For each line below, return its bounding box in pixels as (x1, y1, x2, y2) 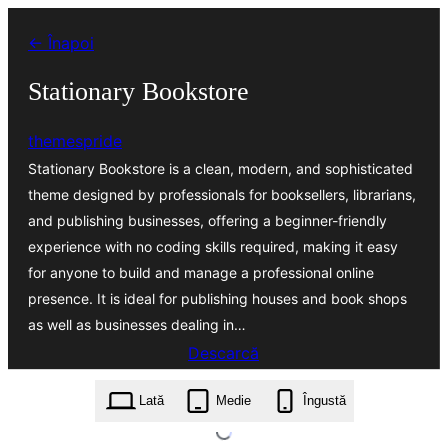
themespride (28, 130, 122, 151)
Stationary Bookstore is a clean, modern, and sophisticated (28, 159, 413, 177)
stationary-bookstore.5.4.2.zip (139, 380, 308, 396)
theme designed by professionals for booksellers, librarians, (28, 185, 416, 203)
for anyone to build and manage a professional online (28, 263, 374, 281)
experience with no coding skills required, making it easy (28, 237, 398, 255)
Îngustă (302, 393, 346, 409)
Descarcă (188, 342, 259, 363)
